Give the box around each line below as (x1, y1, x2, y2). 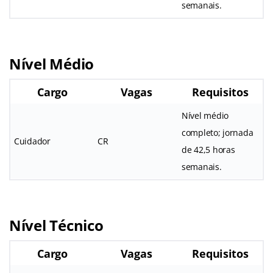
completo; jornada (182, 126, 253, 138)
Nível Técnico (9, 214, 104, 235)
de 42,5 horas (182, 143, 235, 155)
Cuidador (14, 135, 51, 147)
